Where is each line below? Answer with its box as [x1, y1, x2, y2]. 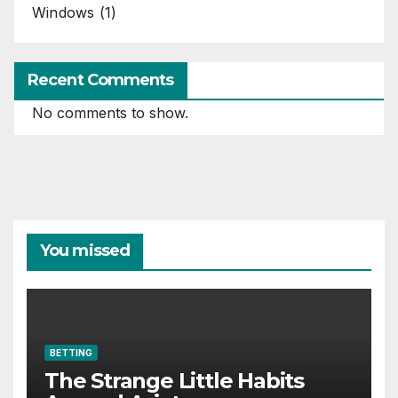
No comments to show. [32, 104, 188, 123]
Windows [32, 4, 95, 22]
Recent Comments [28, 70, 174, 91]
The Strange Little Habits [44, 367, 304, 394]
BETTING [50, 346, 92, 358]
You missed [40, 241, 130, 261]
